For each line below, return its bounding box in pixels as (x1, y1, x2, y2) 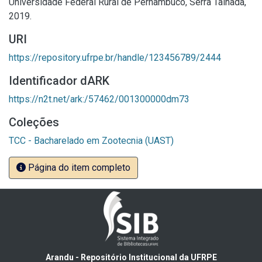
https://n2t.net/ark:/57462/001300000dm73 (9, 94, 189, 105)
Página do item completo (26, 162, 130, 173)
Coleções (9, 115, 59, 129)
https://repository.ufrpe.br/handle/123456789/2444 (9, 52, 221, 63)
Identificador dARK (9, 74, 109, 88)
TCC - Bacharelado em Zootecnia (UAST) (9, 135, 174, 146)
